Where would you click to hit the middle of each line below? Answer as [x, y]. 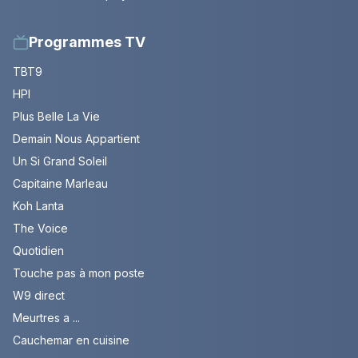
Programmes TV [87, 42]
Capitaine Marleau [60, 184]
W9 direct [39, 296]
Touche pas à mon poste [79, 273]
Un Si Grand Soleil [60, 161]
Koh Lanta [38, 206]
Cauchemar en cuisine [71, 340]
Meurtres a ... [46, 318]
